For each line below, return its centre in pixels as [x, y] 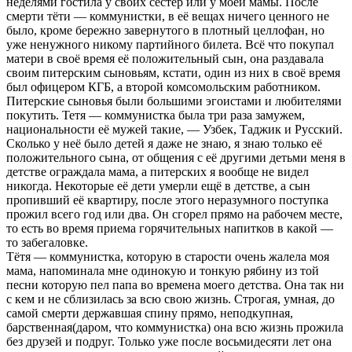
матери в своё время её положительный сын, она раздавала [165, 58]
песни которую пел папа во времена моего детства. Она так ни [175, 284]
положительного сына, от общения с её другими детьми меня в [176, 157]
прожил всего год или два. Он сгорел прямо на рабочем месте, [174, 214]
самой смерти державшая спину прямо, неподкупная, [150, 313]
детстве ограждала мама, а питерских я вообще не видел [158, 171]
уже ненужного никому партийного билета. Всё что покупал [170, 44]
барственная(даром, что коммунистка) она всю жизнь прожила [175, 327]
